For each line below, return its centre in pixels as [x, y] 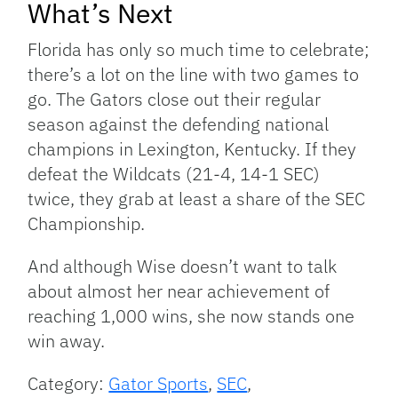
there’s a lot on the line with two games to [194, 74]
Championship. [87, 223]
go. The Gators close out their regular [175, 99]
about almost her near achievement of [179, 291]
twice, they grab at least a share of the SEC [197, 199]
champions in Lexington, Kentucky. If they [192, 149]
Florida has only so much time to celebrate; [199, 49]
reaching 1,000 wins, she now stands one [191, 316]
